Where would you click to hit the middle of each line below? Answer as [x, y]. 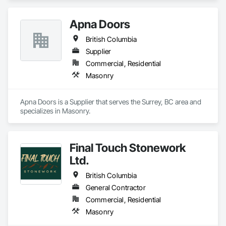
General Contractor [116, 187]
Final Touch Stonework [128, 148]
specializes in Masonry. [55, 111]
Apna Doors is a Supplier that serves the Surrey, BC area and [111, 102]
